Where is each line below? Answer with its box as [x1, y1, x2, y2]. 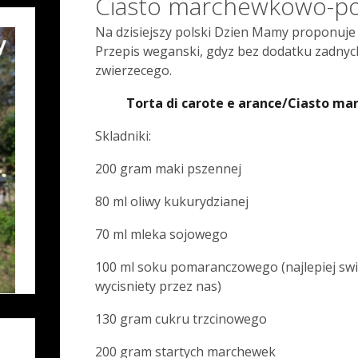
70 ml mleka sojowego [95, 225, 228, 244]
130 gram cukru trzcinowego [95, 310, 267, 328]
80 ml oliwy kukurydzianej [95, 193, 249, 211]
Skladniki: [95, 127, 151, 145]
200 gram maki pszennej [95, 160, 241, 178]
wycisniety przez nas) [95, 277, 221, 296]
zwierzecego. [95, 62, 172, 80]
